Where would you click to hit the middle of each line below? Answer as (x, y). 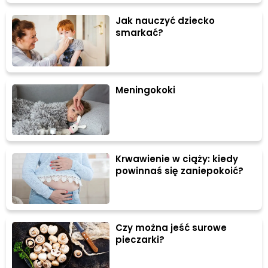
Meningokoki (146, 90)
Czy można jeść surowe (171, 228)
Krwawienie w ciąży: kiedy (177, 159)
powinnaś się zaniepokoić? (180, 170)
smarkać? (140, 33)
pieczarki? (140, 240)
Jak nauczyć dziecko (165, 21)
